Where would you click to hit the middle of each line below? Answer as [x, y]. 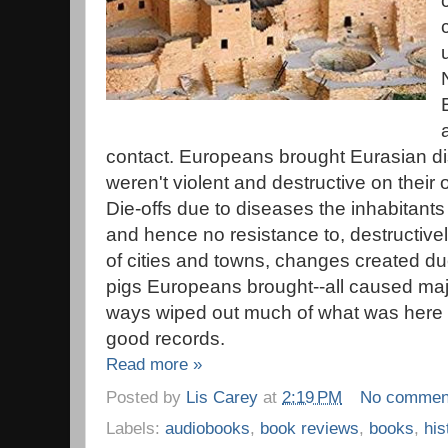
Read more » [154, 363]
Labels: [135, 428]
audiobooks [207, 428]
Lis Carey [222, 397]
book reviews [309, 428]
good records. [165, 338]
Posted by [146, 397]
